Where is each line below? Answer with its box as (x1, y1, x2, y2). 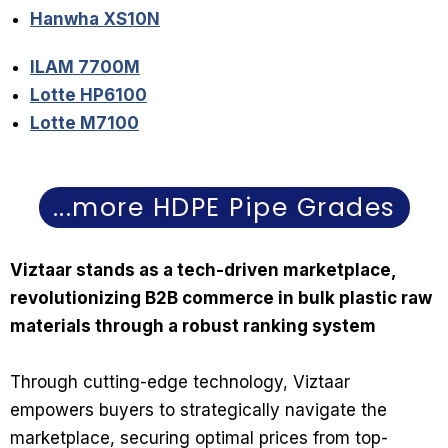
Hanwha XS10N (30, 8, 160, 29)
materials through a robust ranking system (10, 315, 376, 336)
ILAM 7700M (30, 56, 140, 77)
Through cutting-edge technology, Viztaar (10, 371, 350, 392)
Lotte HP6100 (30, 84, 147, 105)
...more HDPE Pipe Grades (52, 189, 396, 225)
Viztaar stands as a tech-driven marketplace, (10, 259, 396, 280)
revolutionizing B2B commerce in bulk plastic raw (10, 287, 432, 308)
